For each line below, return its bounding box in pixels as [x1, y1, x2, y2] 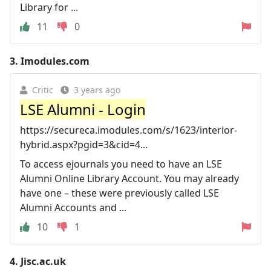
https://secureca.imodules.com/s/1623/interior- [20, 123, 237, 137]
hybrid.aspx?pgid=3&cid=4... [20, 137, 148, 151]
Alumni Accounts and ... [20, 200, 126, 214]
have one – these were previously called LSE [20, 186, 219, 200]
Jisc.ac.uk [21, 254, 66, 268]
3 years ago [74, 83, 120, 96]
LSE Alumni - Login [20, 99, 146, 119]
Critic [32, 83, 53, 96]
